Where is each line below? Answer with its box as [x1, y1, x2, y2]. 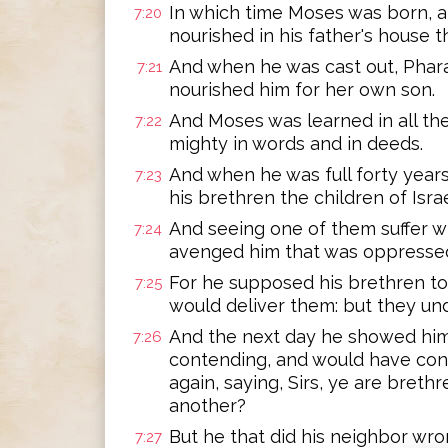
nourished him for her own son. [169, 79, 435, 100]
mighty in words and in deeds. [169, 133, 423, 154]
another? [169, 395, 246, 416]
